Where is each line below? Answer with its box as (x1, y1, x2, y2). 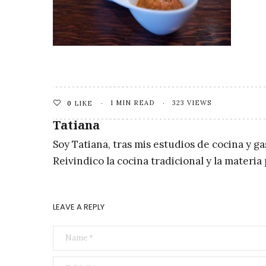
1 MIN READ (110, 99, 154, 107)
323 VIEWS (172, 99, 211, 107)
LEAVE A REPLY (53, 201, 104, 213)
